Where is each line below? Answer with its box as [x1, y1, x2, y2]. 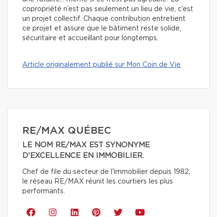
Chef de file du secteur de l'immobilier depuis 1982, [22, 168, 190, 175]
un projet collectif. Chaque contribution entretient [22, 15, 186, 22]
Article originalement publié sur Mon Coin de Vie [22, 61, 181, 68]
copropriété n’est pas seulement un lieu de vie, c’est [22, 5, 193, 13]
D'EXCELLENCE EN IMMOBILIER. [22, 152, 144, 159]
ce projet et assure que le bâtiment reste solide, [22, 25, 181, 32]
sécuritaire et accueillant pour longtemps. [22, 34, 158, 42]
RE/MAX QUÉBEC [22, 125, 111, 136]
